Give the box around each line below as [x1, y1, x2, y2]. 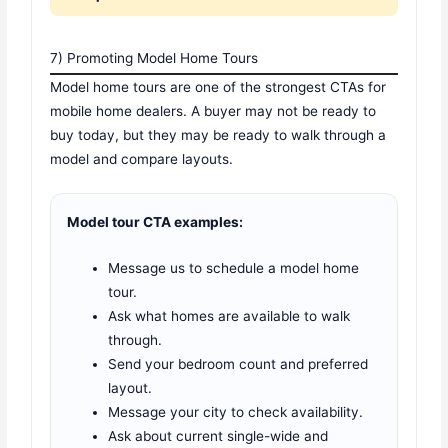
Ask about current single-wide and [108, 427, 329, 444]
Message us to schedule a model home [108, 259, 360, 276]
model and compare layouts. [50, 151, 234, 168]
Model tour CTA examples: [67, 213, 244, 230]
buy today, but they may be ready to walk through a [50, 127, 387, 144]
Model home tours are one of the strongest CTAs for [50, 79, 387, 96]
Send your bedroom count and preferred [108, 355, 369, 372]
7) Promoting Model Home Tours [50, 50, 259, 67]
